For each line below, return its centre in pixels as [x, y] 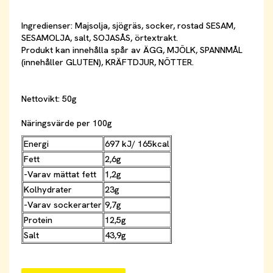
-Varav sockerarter [63, 205]
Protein [38, 220]
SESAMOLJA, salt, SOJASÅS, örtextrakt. [100, 38]
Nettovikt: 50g [49, 99]
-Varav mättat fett [60, 175]
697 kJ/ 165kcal [137, 144]
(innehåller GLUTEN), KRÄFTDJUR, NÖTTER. [108, 62]
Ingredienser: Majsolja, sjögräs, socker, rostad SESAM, [128, 26]
